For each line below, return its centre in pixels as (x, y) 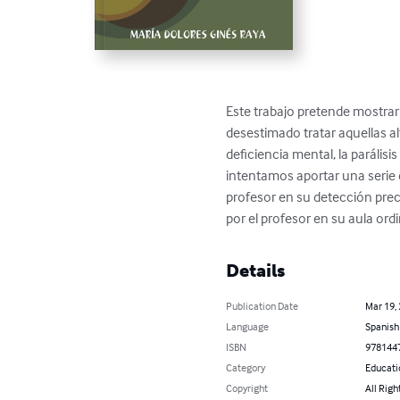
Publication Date (262, 306)
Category (246, 368)
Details (256, 271)
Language (248, 327)
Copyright (247, 388)
